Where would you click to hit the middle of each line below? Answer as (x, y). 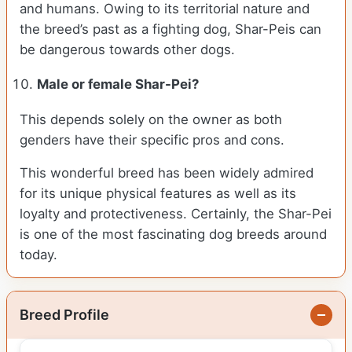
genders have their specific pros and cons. (154, 140)
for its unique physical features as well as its (158, 194)
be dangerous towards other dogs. (129, 50)
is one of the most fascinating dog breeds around (173, 235)
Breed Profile (64, 315)
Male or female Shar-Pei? (118, 84)
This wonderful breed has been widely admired (167, 173)
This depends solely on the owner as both (151, 120)
